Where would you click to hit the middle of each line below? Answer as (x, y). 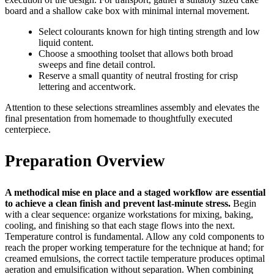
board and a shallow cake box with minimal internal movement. (127, 10)
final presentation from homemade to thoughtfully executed (119, 118)
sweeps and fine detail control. (97, 64)
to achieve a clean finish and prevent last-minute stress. (118, 203)
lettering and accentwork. (87, 86)
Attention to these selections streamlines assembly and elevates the (132, 107)
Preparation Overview (85, 161)
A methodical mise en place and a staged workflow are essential (135, 192)
